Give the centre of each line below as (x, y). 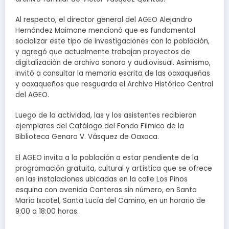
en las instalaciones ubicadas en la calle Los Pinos (101, 179)
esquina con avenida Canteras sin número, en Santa (106, 190)
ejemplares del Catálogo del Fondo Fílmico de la (100, 126)
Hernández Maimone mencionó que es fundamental (105, 31)
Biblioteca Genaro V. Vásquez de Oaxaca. (87, 137)
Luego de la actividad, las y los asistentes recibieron (106, 116)
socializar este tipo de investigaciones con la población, (112, 41)
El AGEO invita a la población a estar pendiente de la (107, 157)
